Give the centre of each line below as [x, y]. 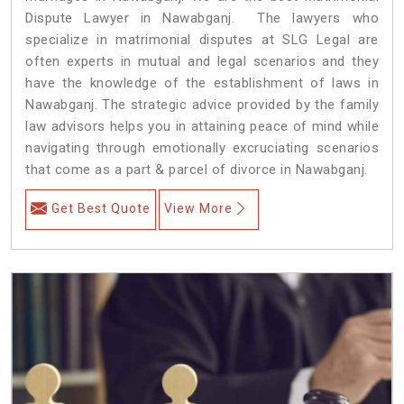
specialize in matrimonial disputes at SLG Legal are [202, 39]
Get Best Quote [101, 208]
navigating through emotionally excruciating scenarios [202, 147]
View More [198, 208]
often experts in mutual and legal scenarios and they [202, 61]
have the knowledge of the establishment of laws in [202, 83]
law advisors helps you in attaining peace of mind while [202, 126]
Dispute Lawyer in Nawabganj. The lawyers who [202, 18]
